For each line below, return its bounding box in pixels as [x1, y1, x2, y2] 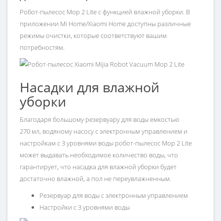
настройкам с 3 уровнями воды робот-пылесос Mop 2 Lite [20, 139, 192, 148]
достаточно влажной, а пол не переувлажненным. [20, 174, 171, 184]
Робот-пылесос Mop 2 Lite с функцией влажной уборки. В [20, 7, 190, 17]
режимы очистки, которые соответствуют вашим [20, 31, 167, 40]
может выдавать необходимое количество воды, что [20, 150, 178, 160]
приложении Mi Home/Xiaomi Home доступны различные [20, 19, 191, 29]
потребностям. [20, 43, 65, 52]
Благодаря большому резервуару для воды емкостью [20, 115, 179, 124]
